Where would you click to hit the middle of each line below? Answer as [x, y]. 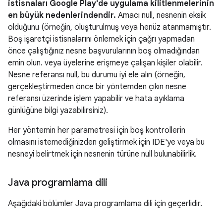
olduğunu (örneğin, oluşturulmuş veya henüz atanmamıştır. [110, 28]
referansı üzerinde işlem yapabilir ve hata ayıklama [96, 99]
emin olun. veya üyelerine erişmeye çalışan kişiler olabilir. [105, 63]
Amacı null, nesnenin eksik [161, 16]
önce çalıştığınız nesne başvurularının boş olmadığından [104, 51]
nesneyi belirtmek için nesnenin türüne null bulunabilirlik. [102, 154]
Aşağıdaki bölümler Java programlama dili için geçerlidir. [105, 204]
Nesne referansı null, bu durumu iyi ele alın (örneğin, [97, 75]
